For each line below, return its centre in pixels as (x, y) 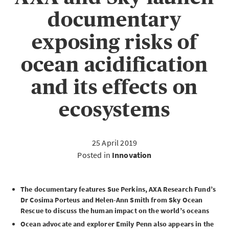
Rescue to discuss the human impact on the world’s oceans (115, 211)
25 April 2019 (114, 143)
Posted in (95, 155)
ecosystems (114, 110)
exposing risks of (114, 42)
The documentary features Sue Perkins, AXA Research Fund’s (118, 189)
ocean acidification (114, 65)
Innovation (132, 155)
